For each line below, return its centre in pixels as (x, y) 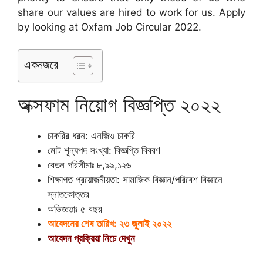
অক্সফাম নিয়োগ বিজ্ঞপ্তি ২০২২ (119, 104)
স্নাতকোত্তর (68, 194)
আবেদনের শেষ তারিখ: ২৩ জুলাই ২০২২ (109, 224)
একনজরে (41, 64)
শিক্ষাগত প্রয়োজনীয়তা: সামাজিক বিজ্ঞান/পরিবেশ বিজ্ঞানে (135, 180)
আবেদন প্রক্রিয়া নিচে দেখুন (91, 238)
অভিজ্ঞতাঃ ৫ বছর (75, 209)
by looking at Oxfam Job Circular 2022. (109, 27)
